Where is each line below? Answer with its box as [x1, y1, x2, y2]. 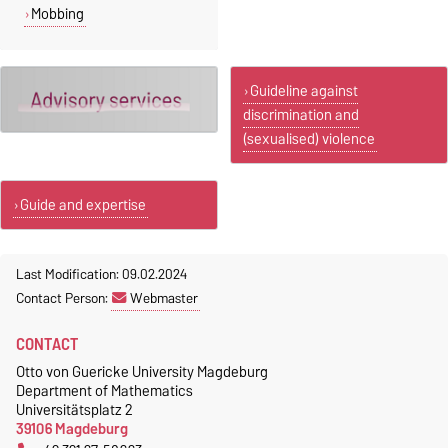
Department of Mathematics [16, 377, 193, 403]
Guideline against [249, 78, 358, 103]
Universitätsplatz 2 [16, 396, 133, 422]
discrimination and [243, 102, 359, 127]
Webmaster [130, 285, 198, 310]
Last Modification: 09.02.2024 [16, 261, 187, 286]
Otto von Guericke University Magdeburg [16, 358, 268, 384]
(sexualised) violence [243, 126, 375, 151]
